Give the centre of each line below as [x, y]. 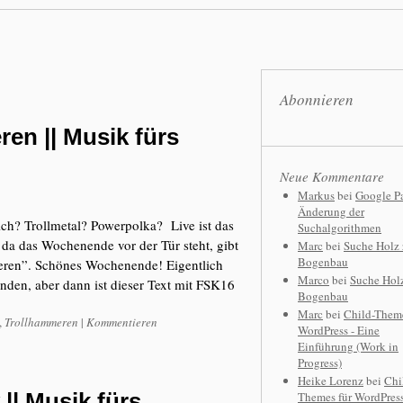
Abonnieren [317, 99]
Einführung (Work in [348, 346]
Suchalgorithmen [340, 228]
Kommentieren [122, 322]
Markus [316, 195]
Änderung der [331, 211]
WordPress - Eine [339, 330]
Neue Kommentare [332, 176]
